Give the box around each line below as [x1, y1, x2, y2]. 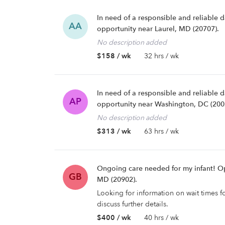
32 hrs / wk [144, 51, 179, 61]
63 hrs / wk [144, 127, 179, 136]
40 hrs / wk [144, 213, 179, 222]
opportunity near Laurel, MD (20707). [97, 24, 219, 34]
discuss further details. [97, 199, 168, 209]
